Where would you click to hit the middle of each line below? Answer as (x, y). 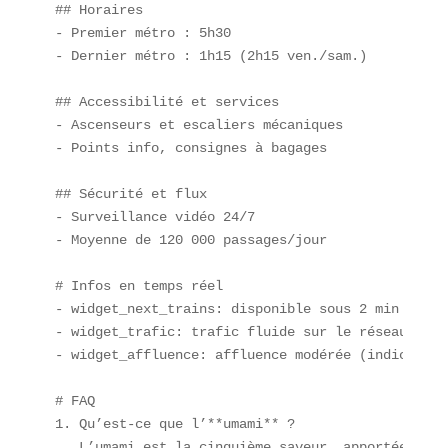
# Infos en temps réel (146, 285)
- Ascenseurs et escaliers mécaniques (206, 124)
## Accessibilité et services (174, 101)
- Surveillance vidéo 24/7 (162, 216)
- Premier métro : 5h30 (150, 32)
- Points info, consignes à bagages (198, 147)
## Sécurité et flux (138, 193)
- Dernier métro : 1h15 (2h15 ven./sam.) (210, 55)
